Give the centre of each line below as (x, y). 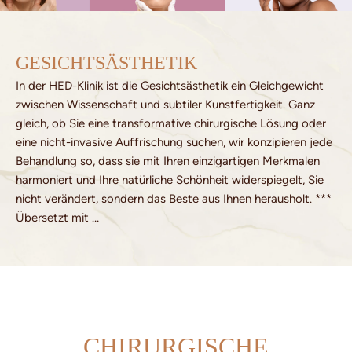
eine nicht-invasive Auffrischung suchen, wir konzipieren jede (174, 143)
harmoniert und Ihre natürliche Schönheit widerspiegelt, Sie (170, 180)
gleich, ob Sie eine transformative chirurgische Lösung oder (171, 124)
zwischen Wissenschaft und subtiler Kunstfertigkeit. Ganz (165, 105)
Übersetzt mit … (57, 218)
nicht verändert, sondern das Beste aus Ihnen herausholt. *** (174, 199)
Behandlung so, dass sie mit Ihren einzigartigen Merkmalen (168, 161)
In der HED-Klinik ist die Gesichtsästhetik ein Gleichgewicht (170, 86)
